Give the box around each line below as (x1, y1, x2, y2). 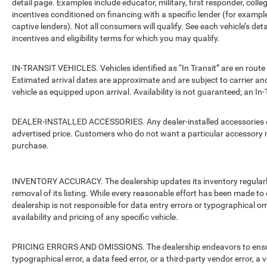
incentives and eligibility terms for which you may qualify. (12, 33, 220, 44)
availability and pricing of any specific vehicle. (12, 212, 178, 222)
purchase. (12, 141, 49, 151)
